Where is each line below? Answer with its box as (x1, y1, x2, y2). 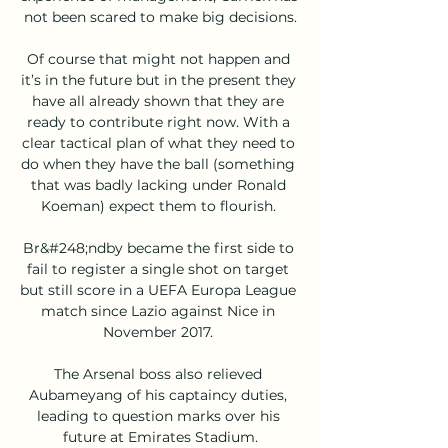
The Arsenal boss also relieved (54, 364, 262, 383)
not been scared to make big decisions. (23, 7, 297, 26)
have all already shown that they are (32, 91, 284, 110)
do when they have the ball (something (21, 154, 295, 173)
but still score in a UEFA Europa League (20, 280, 296, 299)
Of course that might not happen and (26, 49, 290, 68)
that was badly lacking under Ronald (30, 175, 286, 194)
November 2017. (103, 322, 217, 341)
